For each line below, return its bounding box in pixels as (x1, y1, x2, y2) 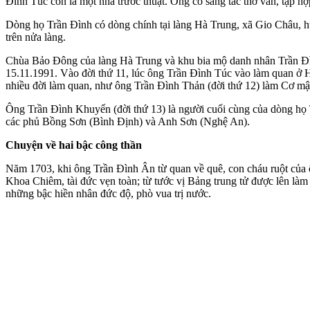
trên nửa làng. (6, 30, 66, 43)
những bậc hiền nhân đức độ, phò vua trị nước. (6, 187, 211, 199)
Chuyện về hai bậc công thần (6, 138, 142, 151)
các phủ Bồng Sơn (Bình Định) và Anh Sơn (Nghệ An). (6, 115, 250, 127)
